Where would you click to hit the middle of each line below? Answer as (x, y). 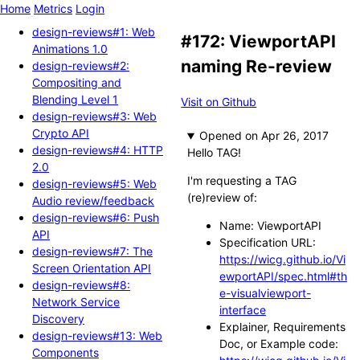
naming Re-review (257, 67)
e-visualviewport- (265, 293)
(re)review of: (222, 198)
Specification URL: (267, 243)
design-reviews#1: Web (94, 31)
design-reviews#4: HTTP (98, 149)
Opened (222, 136)
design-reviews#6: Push (96, 217)
